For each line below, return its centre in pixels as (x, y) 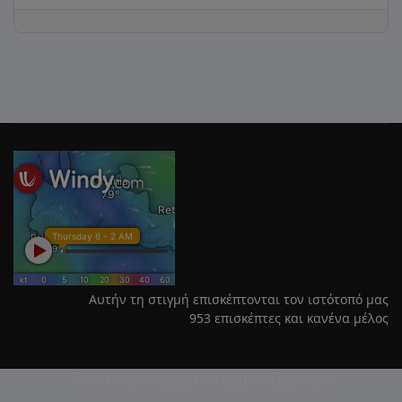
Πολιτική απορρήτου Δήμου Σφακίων (201, 380)
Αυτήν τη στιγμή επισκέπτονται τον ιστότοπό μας (239, 299)
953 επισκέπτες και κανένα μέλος (289, 318)
